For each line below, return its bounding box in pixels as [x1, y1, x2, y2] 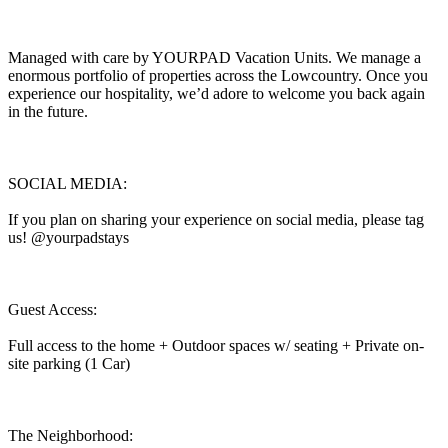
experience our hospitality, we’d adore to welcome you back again [8, 84, 425, 102]
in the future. [8, 102, 88, 120]
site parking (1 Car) [8, 354, 130, 372]
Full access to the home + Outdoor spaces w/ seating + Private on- [8, 336, 424, 354]
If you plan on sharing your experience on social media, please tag [8, 210, 424, 228]
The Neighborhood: [8, 426, 133, 444]
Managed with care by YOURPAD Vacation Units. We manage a [8, 48, 421, 66]
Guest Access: [8, 300, 97, 318]
